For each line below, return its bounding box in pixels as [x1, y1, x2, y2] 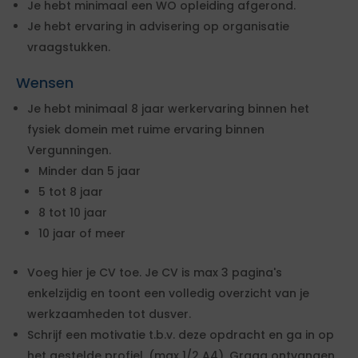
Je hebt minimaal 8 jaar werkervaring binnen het [27, 101, 309, 117]
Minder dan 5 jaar [38, 163, 141, 179]
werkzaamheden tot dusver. [27, 306, 191, 322]
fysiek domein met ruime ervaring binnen [27, 121, 265, 137]
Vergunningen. [27, 142, 111, 158]
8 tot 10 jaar [38, 205, 107, 221]
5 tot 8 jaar [38, 184, 103, 200]
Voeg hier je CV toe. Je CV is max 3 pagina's [27, 265, 282, 280]
